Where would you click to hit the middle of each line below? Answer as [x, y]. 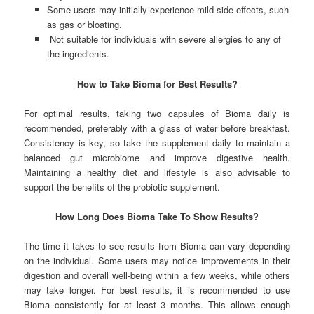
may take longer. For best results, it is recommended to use [157, 289]
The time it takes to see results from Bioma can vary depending [157, 245]
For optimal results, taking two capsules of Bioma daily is [157, 113]
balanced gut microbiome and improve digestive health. [157, 157]
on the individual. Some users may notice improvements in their [157, 260]
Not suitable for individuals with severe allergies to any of [164, 39]
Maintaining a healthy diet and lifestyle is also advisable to [157, 172]
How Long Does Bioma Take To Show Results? [157, 216]
